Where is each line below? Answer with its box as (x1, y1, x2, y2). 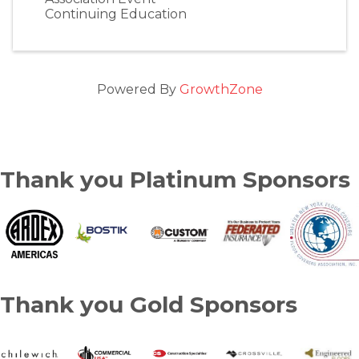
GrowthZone (179, 82, 263, 97)
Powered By (96, 82, 179, 97)
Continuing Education (45, 6, 187, 22)
